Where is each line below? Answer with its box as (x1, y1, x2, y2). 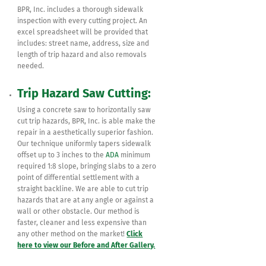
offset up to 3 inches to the (17, 151, 106, 159)
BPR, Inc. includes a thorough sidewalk (17, 6, 144, 14)
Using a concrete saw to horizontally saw (17, 106, 151, 114)
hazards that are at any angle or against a (17, 197, 154, 204)
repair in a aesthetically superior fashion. (17, 129, 154, 137)
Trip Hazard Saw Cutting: (17, 87, 154, 100)
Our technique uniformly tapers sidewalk (17, 140, 151, 148)
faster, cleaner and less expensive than (17, 219, 147, 227)
